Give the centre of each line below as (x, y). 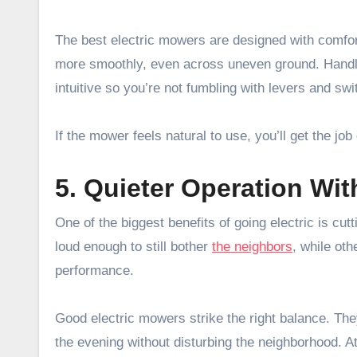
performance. (94, 270)
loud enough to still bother (133, 246)
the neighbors (252, 246)
